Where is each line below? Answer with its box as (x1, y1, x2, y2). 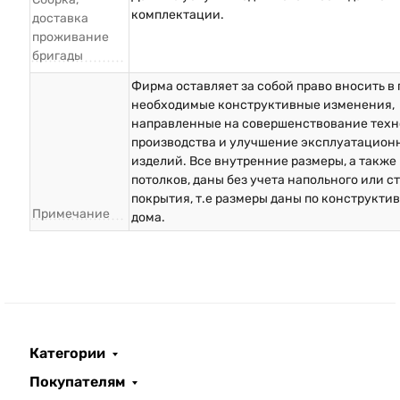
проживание (32, 29, 109, 46)
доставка (32, 11, 88, 27)
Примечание (32, 206, 110, 222)
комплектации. (131, 7, 224, 23)
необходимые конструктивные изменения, (131, 97, 395, 113)
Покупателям (29, 373, 125, 391)
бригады (32, 48, 83, 64)
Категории (29, 345, 105, 362)
